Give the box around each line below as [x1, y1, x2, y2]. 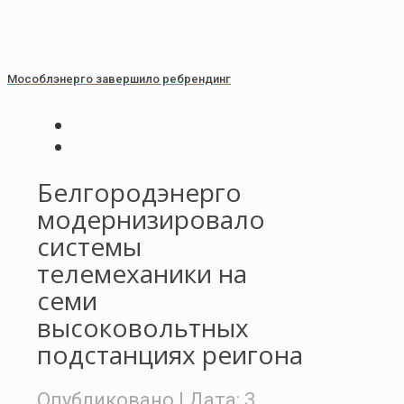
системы [37, 229, 142, 264]
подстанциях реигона [37, 337, 303, 372]
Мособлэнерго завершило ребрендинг [7, 71, 231, 86]
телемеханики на [37, 256, 247, 291]
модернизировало [37, 202, 265, 237]
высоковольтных [37, 310, 249, 345]
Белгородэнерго [37, 175, 242, 210]
